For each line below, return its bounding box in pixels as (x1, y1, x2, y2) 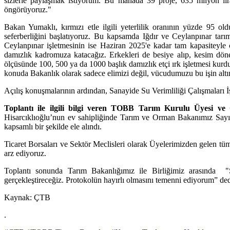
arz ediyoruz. (4, 149, 46, 158)
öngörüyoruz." (4, 5, 51, 14)
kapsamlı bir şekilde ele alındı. (4, 122, 102, 131)
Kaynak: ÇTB (4, 193, 50, 202)
